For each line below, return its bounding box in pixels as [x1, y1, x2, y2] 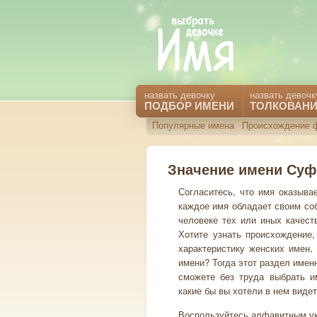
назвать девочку [144, 88, 215, 101]
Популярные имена [152, 118, 234, 132]
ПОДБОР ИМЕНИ [144, 98, 234, 113]
